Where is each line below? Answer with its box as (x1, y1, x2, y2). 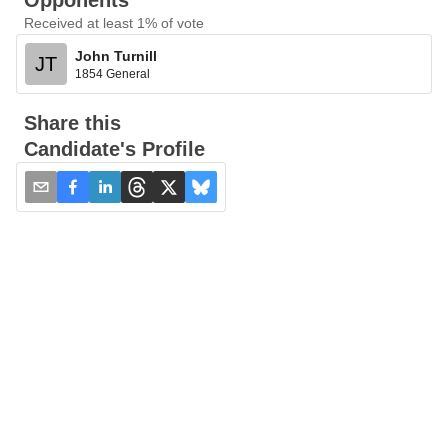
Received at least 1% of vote (24, 15, 204, 31)
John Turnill (75, 47, 157, 64)
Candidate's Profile (24, 138, 205, 160)
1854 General (75, 66, 150, 81)
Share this (24, 112, 121, 134)
